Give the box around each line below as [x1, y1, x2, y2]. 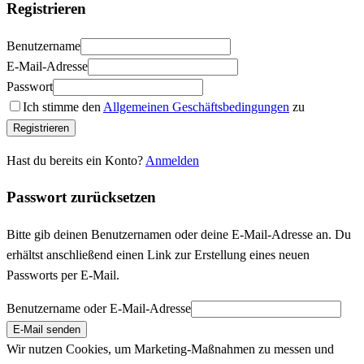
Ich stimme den [23, 99, 103, 114]
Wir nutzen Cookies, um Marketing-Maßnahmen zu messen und [6, 342, 334, 357]
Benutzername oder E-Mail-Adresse [6, 301, 191, 316]
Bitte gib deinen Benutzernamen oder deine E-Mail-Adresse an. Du [6, 227, 351, 242]
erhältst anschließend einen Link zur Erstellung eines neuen [6, 248, 310, 262]
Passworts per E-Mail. [6, 268, 119, 283]
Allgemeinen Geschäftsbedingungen [103, 99, 289, 114]
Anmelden [145, 153, 199, 167]
